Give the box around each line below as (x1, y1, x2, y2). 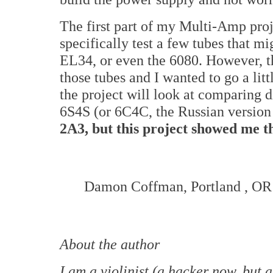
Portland (191, 178, 241, 195)
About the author (60, 236, 160, 253)
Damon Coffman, (84, 178, 191, 195)
